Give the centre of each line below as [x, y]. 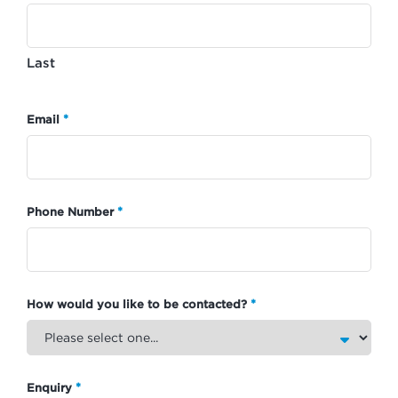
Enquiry [49, 387]
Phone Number [70, 211]
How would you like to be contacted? [137, 303]
